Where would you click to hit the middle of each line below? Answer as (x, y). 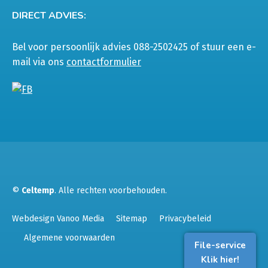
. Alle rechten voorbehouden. (111, 191)
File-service (220, 245)
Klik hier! (220, 260)
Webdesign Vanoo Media (58, 219)
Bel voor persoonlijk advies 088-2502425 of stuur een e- (134, 47)
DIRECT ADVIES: (49, 15)
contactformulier (104, 62)
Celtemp (38, 191)
